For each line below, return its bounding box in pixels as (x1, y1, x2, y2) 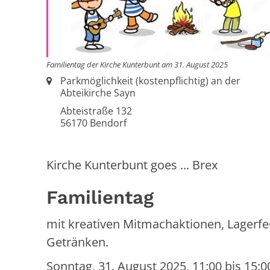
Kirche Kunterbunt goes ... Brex (46, 157, 218, 174)
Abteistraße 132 (60, 104, 133, 118)
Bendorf (87, 116, 127, 130)
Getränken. (46, 234, 108, 251)
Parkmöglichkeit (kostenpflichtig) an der (60, 74, 241, 88)
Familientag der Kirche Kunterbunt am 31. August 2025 (46, 59, 228, 71)
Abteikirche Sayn (60, 86, 136, 100)
